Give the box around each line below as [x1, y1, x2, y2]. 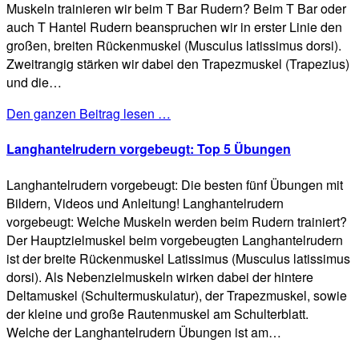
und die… [6, 72, 62, 91]
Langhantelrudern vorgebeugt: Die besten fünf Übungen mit [6, 175, 343, 194]
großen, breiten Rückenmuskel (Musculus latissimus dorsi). [6, 35, 341, 54]
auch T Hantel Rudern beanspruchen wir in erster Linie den [6, 17, 342, 36]
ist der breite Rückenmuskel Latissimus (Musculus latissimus [6, 248, 350, 268]
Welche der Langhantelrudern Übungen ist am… [6, 322, 281, 341]
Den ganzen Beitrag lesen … [6, 103, 171, 123]
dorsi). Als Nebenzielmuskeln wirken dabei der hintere [6, 267, 313, 286]
